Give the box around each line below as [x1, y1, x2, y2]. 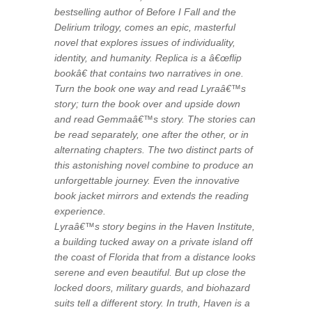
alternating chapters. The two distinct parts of [54, 143, 253, 155]
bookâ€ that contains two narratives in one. [54, 67, 244, 79]
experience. [54, 205, 107, 217]
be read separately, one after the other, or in [54, 128, 249, 140]
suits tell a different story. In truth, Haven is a [54, 297, 251, 309]
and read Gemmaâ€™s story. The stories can [54, 113, 256, 125]
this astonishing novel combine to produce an [54, 159, 254, 171]
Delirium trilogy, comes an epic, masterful [54, 21, 236, 33]
